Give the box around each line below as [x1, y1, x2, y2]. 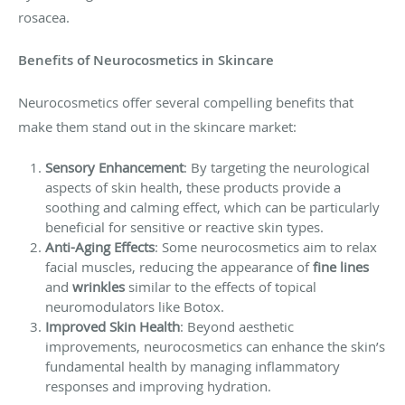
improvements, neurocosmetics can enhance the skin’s [45, 336, 385, 355]
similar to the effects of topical [125, 277, 316, 296]
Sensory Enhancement [45, 157, 184, 176]
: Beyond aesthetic [180, 316, 294, 335]
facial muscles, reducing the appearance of [45, 257, 313, 276]
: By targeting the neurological [184, 157, 370, 176]
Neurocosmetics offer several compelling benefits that [18, 92, 353, 111]
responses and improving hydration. [45, 376, 271, 395]
